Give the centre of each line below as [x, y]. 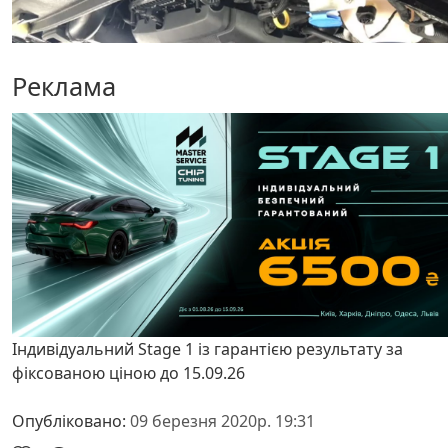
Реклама [64, 86]
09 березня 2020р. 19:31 [222, 420]
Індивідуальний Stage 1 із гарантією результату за [207, 348]
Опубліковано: [71, 420]
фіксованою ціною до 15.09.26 [128, 372]
